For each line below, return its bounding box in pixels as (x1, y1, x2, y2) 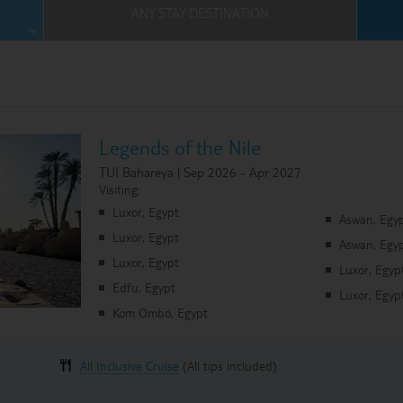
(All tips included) (179, 358, 278, 373)
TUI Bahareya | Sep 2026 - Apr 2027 (99, 164, 301, 180)
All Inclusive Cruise (80, 358, 180, 373)
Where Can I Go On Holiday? (201, 18, 384, 37)
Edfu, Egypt (112, 280, 175, 295)
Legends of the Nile (99, 134, 261, 159)
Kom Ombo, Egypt (112, 305, 208, 320)
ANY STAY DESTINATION (131, 4, 269, 21)
